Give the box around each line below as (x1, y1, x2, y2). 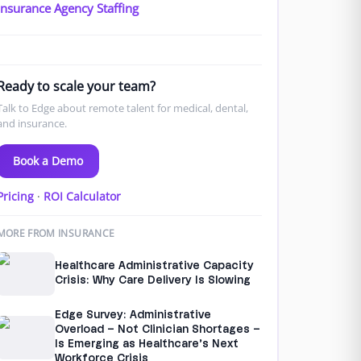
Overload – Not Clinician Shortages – (54, 324, 260, 335)
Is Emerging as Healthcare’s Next (54, 338, 239, 350)
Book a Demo (12, 152, 83, 168)
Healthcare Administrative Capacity (54, 260, 254, 272)
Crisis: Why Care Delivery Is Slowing (54, 275, 251, 286)
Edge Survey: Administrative (54, 309, 211, 321)
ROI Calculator (43, 188, 121, 204)
